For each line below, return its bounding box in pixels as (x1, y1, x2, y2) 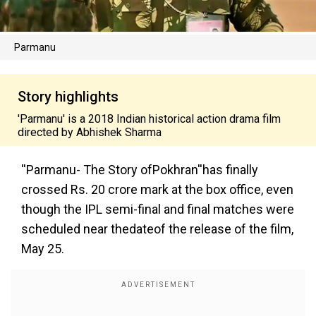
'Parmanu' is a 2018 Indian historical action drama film (18, 112, 281, 126)
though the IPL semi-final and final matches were (21, 202, 294, 217)
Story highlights (18, 88, 119, 106)
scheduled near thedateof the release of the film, (21, 221, 293, 237)
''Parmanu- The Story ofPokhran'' (21, 162, 202, 178)
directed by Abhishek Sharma (18, 126, 162, 140)
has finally (202, 162, 258, 178)
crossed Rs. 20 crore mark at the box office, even (21, 182, 293, 197)
